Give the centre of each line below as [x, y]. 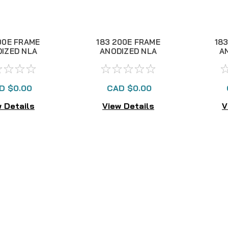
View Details [128, 106]
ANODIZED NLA [128, 51]
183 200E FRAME [128, 42]
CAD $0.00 [129, 88]
